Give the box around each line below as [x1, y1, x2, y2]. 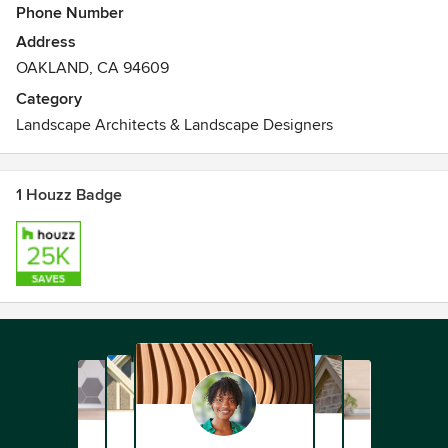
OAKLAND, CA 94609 [16, 58, 169, 78]
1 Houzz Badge [16, 185, 122, 205]
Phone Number [16, 3, 124, 23]
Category [16, 89, 82, 109]
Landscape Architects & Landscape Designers [16, 115, 333, 135]
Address [16, 32, 76, 52]
